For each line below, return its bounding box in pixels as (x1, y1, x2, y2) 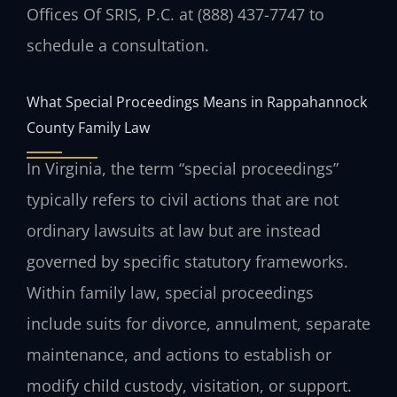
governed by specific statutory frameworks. (27, 251, 348, 273)
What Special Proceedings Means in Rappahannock (27, 91, 367, 113)
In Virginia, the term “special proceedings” (27, 158, 339, 180)
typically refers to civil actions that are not (27, 189, 339, 211)
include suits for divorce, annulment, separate (27, 313, 370, 335)
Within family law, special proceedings (27, 282, 314, 304)
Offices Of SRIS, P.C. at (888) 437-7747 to (27, 3, 324, 25)
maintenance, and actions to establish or (27, 344, 331, 366)
